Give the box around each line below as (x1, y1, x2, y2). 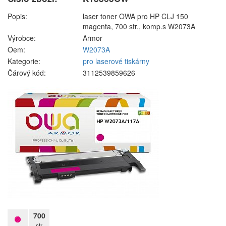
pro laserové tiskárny (83, 56, 150, 66)
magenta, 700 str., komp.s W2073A (83, 21, 196, 31)
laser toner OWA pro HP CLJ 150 (83, 11, 189, 21)
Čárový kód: (8, 68, 46, 78)
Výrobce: (8, 33, 36, 43)
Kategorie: (8, 56, 40, 66)
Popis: (8, 11, 27, 21)
